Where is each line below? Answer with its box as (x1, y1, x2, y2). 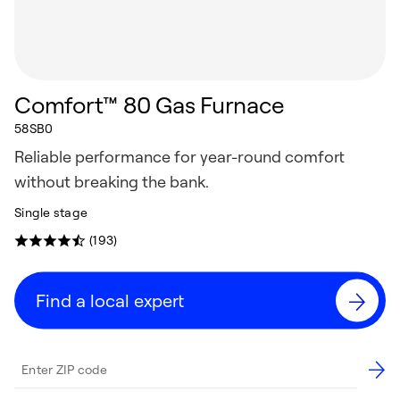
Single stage (14, 204, 87, 219)
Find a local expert (36, 288, 184, 311)
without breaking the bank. (14, 171, 209, 190)
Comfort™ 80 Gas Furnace (14, 89, 285, 118)
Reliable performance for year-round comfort (14, 146, 345, 165)
